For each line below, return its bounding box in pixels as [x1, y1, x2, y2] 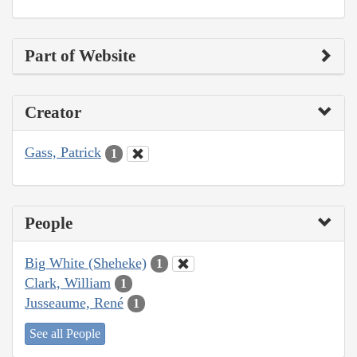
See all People [29, 327, 100, 341]
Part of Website [25, 46, 135, 66]
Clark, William [25, 274, 111, 291]
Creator [25, 103, 81, 123]
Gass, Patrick [25, 144, 101, 161]
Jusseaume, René [25, 294, 124, 311]
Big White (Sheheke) [25, 254, 147, 271]
